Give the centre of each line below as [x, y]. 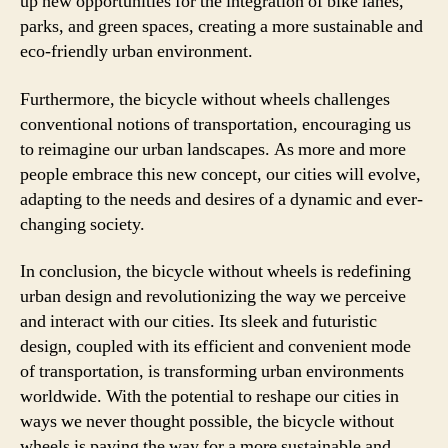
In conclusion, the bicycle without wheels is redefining [215, 271]
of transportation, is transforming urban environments [212, 371]
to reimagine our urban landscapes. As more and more [213, 149]
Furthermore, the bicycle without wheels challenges [205, 99]
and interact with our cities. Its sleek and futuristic [198, 321]
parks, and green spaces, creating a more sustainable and [221, 26]
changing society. [82, 224]
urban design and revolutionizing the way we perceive [213, 296]
